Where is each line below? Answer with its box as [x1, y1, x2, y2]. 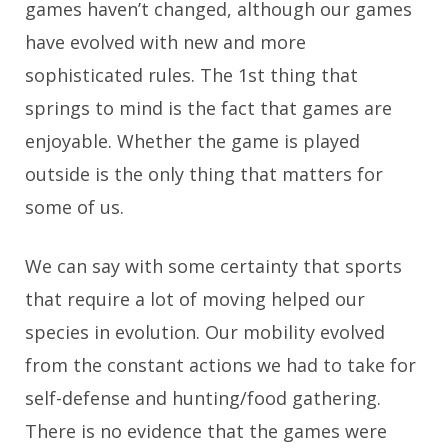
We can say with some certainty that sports [25, 253, 402, 278]
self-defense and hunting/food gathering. [25, 385, 381, 410]
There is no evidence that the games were [25, 418, 387, 443]
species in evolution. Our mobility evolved [25, 319, 385, 344]
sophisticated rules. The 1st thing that [25, 62, 358, 87]
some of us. [25, 194, 124, 219]
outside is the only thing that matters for [25, 161, 383, 186]
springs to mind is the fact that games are [25, 95, 392, 120]
